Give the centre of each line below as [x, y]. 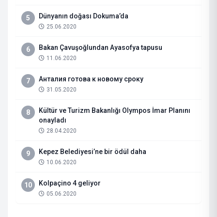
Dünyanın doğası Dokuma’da [84, 16]
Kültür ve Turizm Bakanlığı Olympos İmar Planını [115, 110]
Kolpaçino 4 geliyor [70, 183]
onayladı [53, 120]
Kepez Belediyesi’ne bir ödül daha [93, 152]
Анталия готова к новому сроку [91, 79]
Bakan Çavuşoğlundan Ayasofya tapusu [101, 47]
